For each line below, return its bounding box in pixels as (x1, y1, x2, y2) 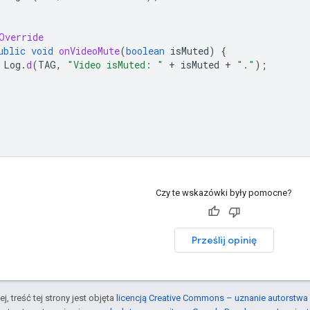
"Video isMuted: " (67, 57, 163, 71)
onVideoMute (59, 44, 120, 57)
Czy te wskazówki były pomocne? (156, 187, 292, 198)
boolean (126, 44, 165, 57)
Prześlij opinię (191, 233, 257, 246)
